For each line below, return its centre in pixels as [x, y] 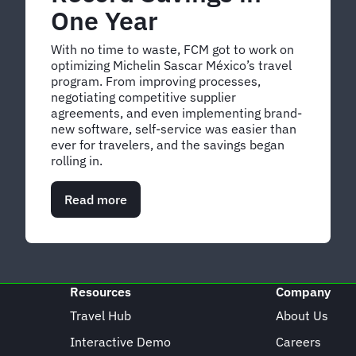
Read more [96, 200]
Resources [100, 292]
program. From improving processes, [156, 81]
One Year [104, 21]
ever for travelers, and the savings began [168, 145]
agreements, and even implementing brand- [176, 113]
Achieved [154, 279]
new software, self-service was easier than [174, 129]
